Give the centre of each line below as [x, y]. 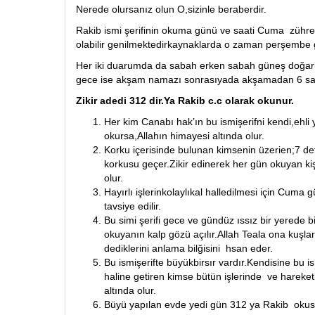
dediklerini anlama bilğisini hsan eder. [188, 248]
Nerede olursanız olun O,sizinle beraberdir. [171, 9]
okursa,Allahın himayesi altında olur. [184, 136]
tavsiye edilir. [133, 206]
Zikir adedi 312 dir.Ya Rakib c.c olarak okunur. [185, 101]
